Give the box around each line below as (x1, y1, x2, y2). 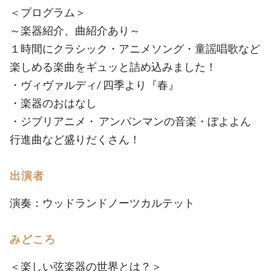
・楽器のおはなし (10, 96, 97, 109)
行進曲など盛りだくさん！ (10, 132, 140, 146)
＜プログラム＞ (10, 5, 86, 19)
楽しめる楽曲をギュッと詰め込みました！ (10, 60, 217, 73)
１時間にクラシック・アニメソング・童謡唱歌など (10, 42, 260, 55)
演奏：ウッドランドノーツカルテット (10, 196, 195, 209)
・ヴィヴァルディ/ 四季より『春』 (10, 78, 179, 91)
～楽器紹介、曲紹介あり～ (10, 24, 140, 37)
